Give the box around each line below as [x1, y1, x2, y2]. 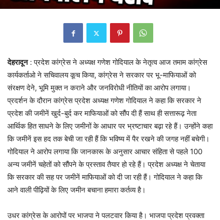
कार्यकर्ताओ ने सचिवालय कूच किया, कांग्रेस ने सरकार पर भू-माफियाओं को [7, 70, 196, 80]
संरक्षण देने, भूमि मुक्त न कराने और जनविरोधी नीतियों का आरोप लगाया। [7, 83, 191, 93]
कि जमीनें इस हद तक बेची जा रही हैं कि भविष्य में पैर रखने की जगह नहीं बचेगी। [7, 134, 210, 144]
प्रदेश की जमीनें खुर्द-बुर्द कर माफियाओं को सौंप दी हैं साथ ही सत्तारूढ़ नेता [7, 109, 196, 118]
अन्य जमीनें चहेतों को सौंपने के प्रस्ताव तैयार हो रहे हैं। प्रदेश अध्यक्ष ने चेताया [7, 160, 205, 169]
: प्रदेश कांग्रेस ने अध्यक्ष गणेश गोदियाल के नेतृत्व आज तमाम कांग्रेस [28, 57, 207, 67]
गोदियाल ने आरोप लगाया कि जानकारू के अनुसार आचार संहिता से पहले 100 [7, 147, 202, 157]
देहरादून [7, 57, 28, 67]
